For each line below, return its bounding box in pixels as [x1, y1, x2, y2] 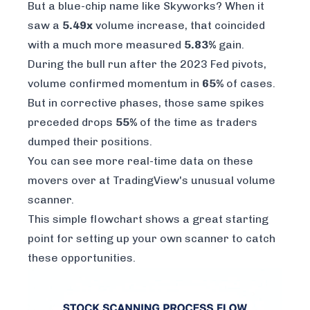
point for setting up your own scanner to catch [28, 232, 275, 246]
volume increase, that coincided [93, 19, 265, 33]
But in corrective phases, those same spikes [28, 96, 264, 110]
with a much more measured [28, 38, 184, 52]
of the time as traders [137, 116, 257, 129]
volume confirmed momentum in [28, 77, 202, 91]
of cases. [224, 77, 275, 91]
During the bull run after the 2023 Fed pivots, [28, 57, 266, 71]
